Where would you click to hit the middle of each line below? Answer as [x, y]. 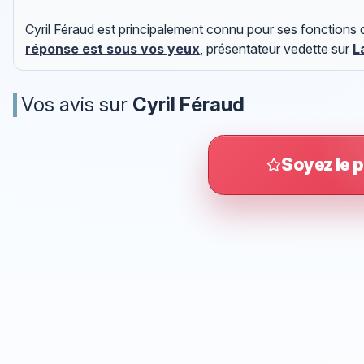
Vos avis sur [77, 104]
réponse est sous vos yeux [113, 49]
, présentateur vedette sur [277, 49]
